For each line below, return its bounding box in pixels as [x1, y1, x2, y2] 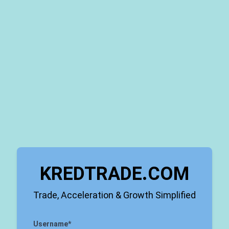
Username [33, 220, 68, 228]
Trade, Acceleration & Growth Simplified [33, 190, 196, 200]
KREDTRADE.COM [40, 163, 189, 185]
